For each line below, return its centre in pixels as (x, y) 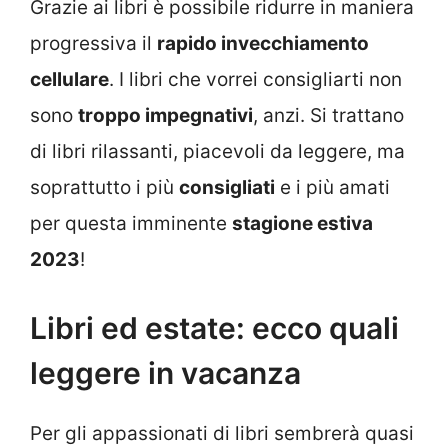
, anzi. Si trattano (328, 115)
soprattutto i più (104, 187)
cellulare (69, 79)
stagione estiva (302, 223)
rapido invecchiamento (263, 43)
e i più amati (332, 187)
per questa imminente (131, 223)
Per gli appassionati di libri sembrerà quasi (222, 434)
